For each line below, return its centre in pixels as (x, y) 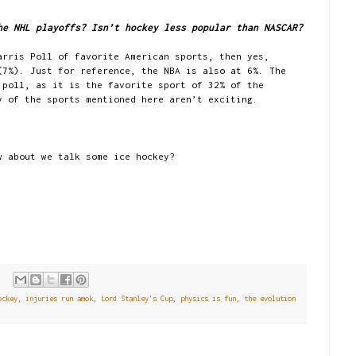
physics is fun (208, 299)
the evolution (270, 299)
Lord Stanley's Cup (137, 299)
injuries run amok (59, 299)
